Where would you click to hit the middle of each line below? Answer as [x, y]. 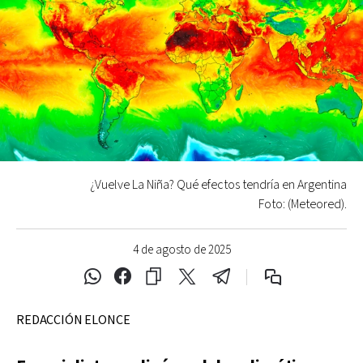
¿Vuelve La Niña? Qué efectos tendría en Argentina [218, 185]
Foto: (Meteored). [303, 204]
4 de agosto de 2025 [181, 250]
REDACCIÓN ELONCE [73, 320]
